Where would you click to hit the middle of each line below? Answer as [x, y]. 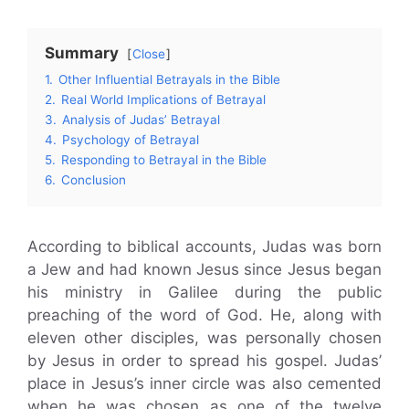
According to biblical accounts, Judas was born [204, 246]
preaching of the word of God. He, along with [204, 315]
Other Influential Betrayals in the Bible [169, 79]
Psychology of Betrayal [131, 139]
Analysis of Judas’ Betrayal [141, 119]
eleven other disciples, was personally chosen [204, 337]
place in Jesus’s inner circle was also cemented [204, 383]
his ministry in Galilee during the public [204, 292]
